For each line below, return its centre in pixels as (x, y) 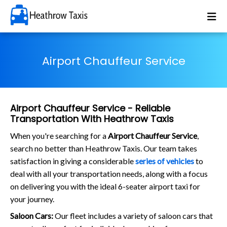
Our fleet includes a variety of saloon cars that (133, 215)
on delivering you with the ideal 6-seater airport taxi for (105, 186)
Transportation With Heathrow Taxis (92, 119)
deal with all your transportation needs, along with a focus (109, 173)
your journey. (32, 199)
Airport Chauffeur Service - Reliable (90, 108)
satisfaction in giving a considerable (73, 161)
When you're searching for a (59, 135)
